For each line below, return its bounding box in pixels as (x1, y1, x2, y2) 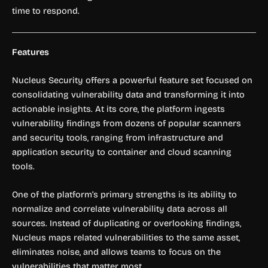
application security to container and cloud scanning (12, 146, 232, 157)
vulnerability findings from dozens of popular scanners (12, 117, 241, 129)
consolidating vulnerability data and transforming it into (12, 89, 245, 100)
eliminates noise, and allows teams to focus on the (12, 246, 221, 258)
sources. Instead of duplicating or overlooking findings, (12, 218, 241, 229)
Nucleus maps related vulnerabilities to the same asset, (12, 232, 240, 243)
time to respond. (12, 5, 80, 17)
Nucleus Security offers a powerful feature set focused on (12, 74, 252, 86)
